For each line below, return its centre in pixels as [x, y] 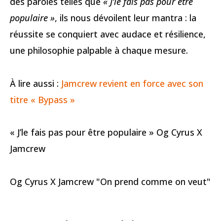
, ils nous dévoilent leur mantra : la [126, 18]
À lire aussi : [36, 83]
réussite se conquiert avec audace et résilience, [108, 34]
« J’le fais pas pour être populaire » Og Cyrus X [106, 132]
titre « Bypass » [42, 99]
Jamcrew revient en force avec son [132, 83]
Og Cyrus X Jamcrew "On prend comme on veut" [110, 181]
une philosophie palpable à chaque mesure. [99, 51]
